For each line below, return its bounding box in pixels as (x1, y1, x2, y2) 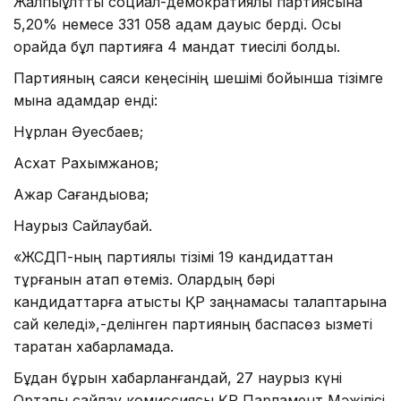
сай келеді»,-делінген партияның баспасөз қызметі (13, 315, 372, 334)
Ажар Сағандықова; (13, 185, 149, 204)
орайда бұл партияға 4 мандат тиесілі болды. (13, 38, 340, 56)
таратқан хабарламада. (13, 337, 174, 356)
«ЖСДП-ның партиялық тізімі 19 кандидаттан (13, 248, 333, 267)
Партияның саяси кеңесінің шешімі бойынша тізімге (13, 69, 383, 88)
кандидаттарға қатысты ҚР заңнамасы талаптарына (13, 293, 387, 311)
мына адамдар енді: (13, 91, 158, 110)
